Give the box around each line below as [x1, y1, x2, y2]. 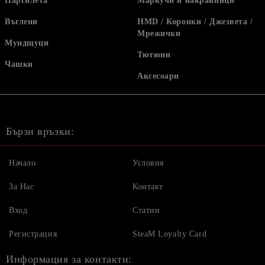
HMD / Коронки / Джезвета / [137, 17, 253, 26]
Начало [9, 159, 36, 167]
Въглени [5, 17, 38, 26]
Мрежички [137, 29, 181, 38]
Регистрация [9, 230, 57, 238]
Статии [132, 206, 160, 215]
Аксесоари [137, 72, 180, 80]
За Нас [9, 182, 34, 191]
